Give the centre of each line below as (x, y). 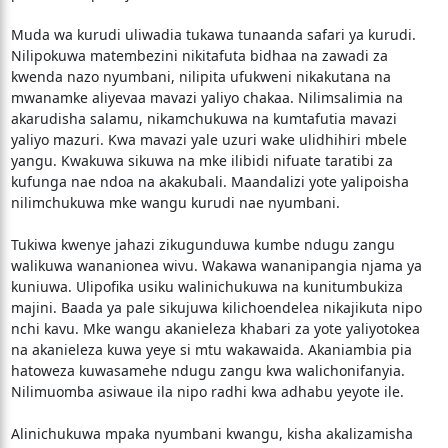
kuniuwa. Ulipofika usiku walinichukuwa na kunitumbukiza (206, 286)
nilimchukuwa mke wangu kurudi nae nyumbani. (175, 202)
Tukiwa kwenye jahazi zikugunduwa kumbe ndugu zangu (202, 244)
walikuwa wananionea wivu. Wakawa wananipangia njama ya (216, 265)
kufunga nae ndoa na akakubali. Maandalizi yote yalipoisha (209, 181)
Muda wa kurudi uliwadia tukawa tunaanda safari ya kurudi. (213, 34)
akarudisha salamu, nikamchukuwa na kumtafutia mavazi (203, 118)
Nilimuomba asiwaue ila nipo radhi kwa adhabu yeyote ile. (207, 391)
